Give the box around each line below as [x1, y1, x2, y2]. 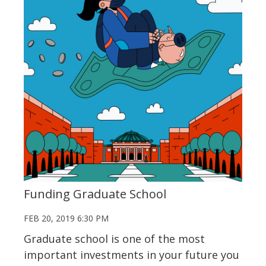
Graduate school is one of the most [24, 232, 205, 246]
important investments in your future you [24, 248, 239, 262]
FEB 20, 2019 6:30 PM [24, 213, 109, 224]
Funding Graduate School [24, 186, 166, 202]
